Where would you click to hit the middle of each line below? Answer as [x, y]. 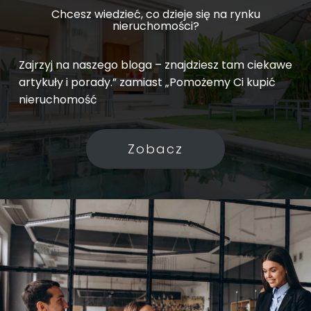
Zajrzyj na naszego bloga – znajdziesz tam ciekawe [155, 65]
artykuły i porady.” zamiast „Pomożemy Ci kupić [147, 82]
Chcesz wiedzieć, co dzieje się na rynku [155, 14]
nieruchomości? [155, 26]
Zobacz [155, 149]
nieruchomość [58, 99]
